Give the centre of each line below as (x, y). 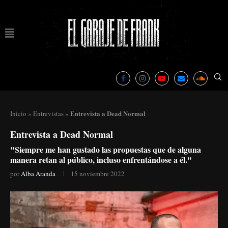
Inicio (18, 113)
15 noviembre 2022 (98, 173)
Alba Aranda (38, 173)
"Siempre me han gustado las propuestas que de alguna (106, 149)
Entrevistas (48, 113)
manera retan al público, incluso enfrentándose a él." (101, 159)
